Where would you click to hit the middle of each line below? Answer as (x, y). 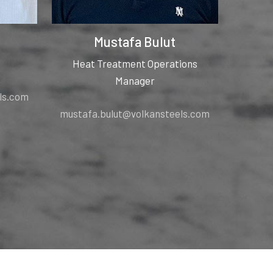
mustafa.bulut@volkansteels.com (135, 113)
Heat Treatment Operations (135, 64)
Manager (135, 81)
